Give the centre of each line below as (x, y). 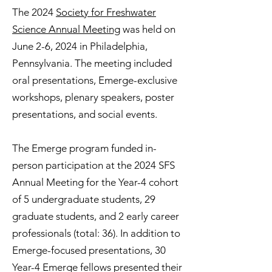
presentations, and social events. (85, 114)
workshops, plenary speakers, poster (93, 97)
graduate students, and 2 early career (96, 216)
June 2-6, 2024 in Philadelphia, (80, 46)
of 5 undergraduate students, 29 (84, 199)
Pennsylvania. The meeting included (92, 63)
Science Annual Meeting (66, 29)
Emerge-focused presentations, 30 (89, 250)
